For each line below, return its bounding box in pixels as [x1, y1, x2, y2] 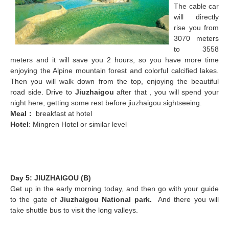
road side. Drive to [10, 87, 75, 96]
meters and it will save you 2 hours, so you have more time [10, 55, 219, 64]
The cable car [174, 2, 219, 10]
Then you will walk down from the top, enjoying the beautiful [10, 77, 219, 85]
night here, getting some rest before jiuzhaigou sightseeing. [10, 98, 202, 107]
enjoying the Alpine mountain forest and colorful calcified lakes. [10, 66, 219, 75]
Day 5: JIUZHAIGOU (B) [10, 173, 91, 182]
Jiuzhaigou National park [60, 195, 150, 203]
